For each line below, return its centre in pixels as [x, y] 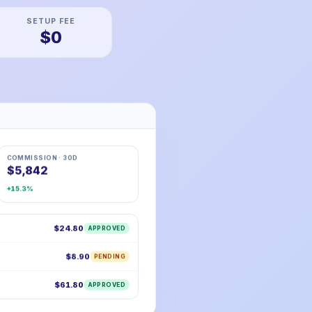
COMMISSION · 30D [42, 157]
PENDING [110, 257]
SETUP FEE [51, 21]
